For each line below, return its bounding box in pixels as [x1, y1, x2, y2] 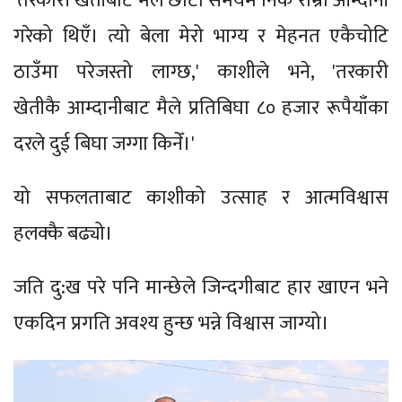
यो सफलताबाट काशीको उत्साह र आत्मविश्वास [13, 181, 389, 215]
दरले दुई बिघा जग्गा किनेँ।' [13, 127, 195, 162]
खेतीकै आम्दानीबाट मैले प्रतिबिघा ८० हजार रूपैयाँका [13, 92, 389, 126]
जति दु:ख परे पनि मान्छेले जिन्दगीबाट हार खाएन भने [13, 271, 389, 305]
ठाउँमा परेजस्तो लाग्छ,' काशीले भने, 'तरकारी [13, 56, 389, 90]
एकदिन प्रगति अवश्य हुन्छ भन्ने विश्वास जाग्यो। [13, 307, 329, 341]
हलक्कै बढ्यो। [13, 217, 113, 251]
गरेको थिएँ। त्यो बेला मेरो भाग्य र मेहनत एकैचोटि [13, 20, 389, 54]
